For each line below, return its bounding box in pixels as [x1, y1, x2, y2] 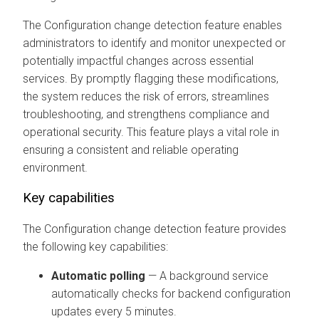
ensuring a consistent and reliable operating [23, 142, 239, 157]
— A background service [145, 268, 268, 283]
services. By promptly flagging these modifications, [23, 71, 278, 85]
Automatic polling [51, 268, 145, 283]
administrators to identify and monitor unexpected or [23, 36, 286, 50]
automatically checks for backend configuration [51, 286, 291, 300]
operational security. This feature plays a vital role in [23, 125, 279, 139]
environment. [23, 160, 88, 174]
